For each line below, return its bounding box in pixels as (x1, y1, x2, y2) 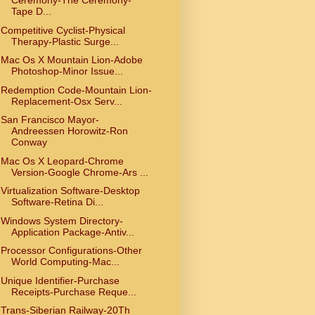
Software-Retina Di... (11, 196, 103, 208)
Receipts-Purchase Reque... (11, 285, 136, 297)
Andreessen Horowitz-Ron (11, 125, 128, 137)
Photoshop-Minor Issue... (11, 65, 123, 77)
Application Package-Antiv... (11, 226, 134, 238)
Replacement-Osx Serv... (11, 95, 122, 107)
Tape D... (11, 6, 51, 18)
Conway (11, 136, 47, 148)
